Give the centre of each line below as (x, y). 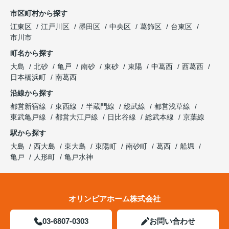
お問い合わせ (172, 221)
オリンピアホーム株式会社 (114, 199)
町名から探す (32, 53)
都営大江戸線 (78, 117)
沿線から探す (32, 93)
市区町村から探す (39, 14)
